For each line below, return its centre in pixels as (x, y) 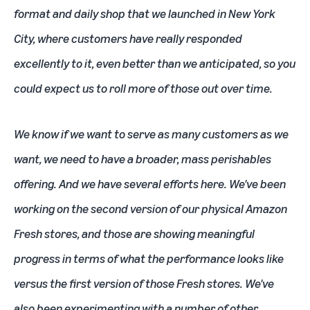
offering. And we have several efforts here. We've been (150, 183)
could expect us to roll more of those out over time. (143, 88)
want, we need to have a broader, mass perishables (143, 158)
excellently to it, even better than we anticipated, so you (155, 63)
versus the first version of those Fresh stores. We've (144, 283)
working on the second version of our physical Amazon (151, 208)
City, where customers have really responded (128, 38)
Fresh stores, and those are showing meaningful (134, 233)
